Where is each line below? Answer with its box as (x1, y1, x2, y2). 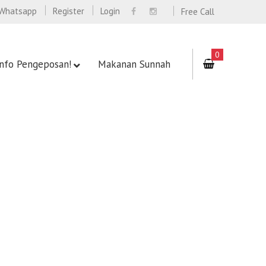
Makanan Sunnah (98, 58, 170, 71)
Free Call (181, 6, 214, 18)
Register (53, 5, 85, 17)
